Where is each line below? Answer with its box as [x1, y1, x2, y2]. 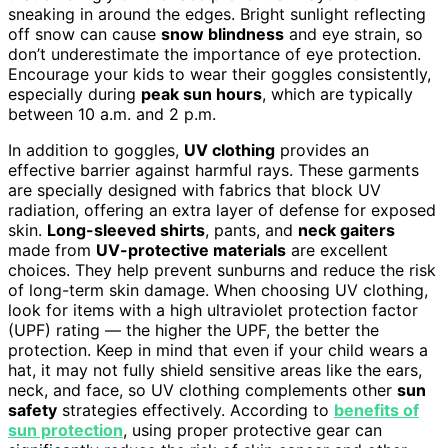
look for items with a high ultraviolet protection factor [8, 299, 418, 320]
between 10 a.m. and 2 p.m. [8, 103, 216, 124]
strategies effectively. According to [57, 399, 334, 420]
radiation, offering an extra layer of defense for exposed [8, 199, 436, 220]
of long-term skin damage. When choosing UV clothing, [8, 279, 428, 300]
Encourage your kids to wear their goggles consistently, [8, 63, 431, 84]
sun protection [8, 419, 123, 440]
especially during [8, 83, 141, 104]
